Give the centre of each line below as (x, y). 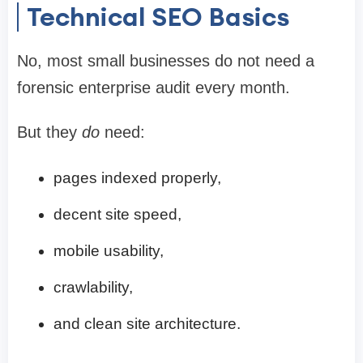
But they (49, 132)
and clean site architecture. (147, 323)
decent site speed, (117, 214)
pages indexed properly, (137, 177)
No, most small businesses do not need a (166, 60)
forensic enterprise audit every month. (154, 87)
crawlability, (93, 287)
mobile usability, (109, 250)
